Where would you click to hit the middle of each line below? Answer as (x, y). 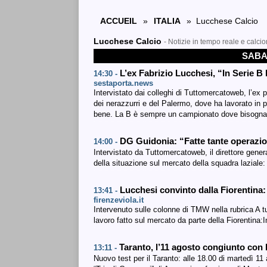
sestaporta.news (123, 83)
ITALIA (167, 21)
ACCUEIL (119, 21)
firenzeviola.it (119, 200)
